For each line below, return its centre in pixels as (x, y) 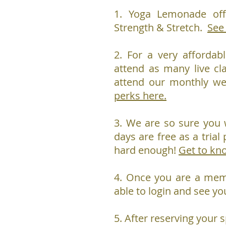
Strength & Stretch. (161, 28)
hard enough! (146, 150)
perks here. (140, 96)
